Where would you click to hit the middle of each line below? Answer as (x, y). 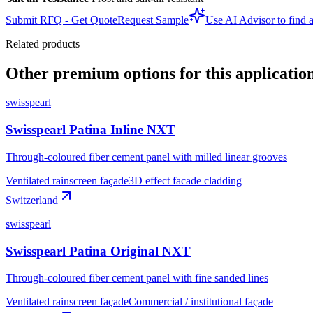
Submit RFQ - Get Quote (61, 20)
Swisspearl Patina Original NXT (98, 251)
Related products (43, 43)
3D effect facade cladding (185, 180)
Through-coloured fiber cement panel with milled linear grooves (146, 156)
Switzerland (32, 200)
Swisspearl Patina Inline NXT (90, 130)
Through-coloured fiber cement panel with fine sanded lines (137, 278)
